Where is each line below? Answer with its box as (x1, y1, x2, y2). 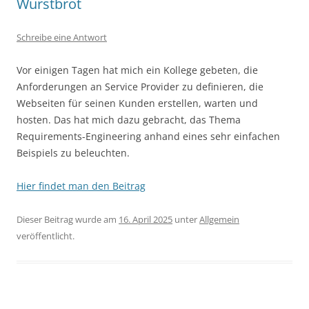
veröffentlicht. (17, 230, 74, 243)
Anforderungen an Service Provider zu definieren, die (17, 80, 263, 94)
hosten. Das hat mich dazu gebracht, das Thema (17, 113, 241, 127)
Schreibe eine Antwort (17, 31, 107, 44)
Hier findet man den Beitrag (17, 179, 146, 193)
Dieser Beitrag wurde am (17, 213, 119, 226)
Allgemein (199, 213, 239, 226)
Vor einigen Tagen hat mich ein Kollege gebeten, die (17, 63, 258, 77)
